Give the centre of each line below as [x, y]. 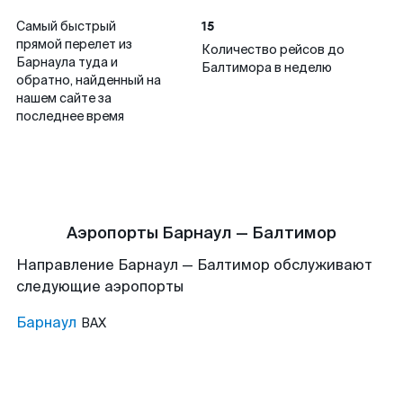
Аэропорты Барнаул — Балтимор [201, 233]
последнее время [70, 116]
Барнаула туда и [67, 62]
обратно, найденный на [89, 80]
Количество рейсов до [273, 49]
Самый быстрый [66, 26]
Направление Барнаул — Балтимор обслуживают [194, 265]
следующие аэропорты [100, 287]
